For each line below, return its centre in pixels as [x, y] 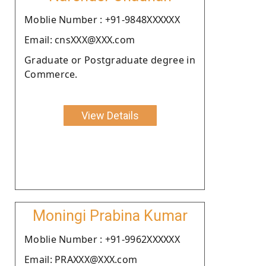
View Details [110, 115]
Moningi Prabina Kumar [110, 216]
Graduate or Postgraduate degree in [110, 60]
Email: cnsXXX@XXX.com [80, 39]
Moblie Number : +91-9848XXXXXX [102, 19]
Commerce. [51, 74]
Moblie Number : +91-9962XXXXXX [102, 239]
